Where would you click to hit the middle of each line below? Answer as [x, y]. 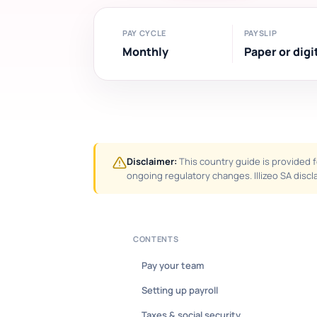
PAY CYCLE [144, 33]
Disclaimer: [152, 161]
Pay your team [173, 265]
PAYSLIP [260, 33]
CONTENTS [156, 239]
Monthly [145, 52]
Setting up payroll [180, 290]
